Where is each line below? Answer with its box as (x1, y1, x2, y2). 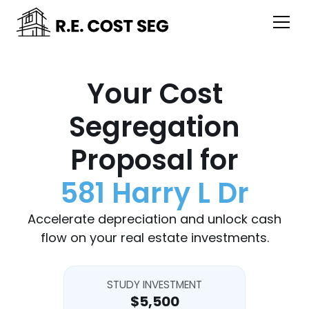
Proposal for (70, 141, 239, 179)
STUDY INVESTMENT (107, 277, 202, 292)
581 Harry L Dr (60, 174, 249, 212)
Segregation (69, 108, 240, 146)
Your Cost (86, 74, 223, 113)
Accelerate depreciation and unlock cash (28, 210, 281, 228)
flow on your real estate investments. (40, 229, 269, 246)
